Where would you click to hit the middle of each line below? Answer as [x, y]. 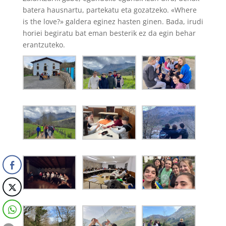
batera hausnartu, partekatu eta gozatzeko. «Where [109, 10]
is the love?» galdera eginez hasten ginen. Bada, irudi [113, 21]
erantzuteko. [44, 45]
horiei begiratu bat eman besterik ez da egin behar [109, 33]
